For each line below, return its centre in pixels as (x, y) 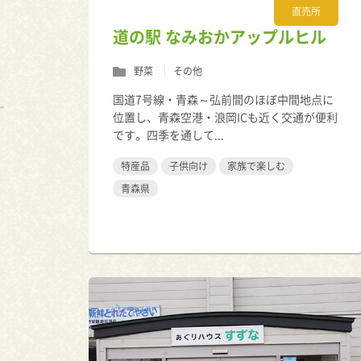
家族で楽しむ (256, 166)
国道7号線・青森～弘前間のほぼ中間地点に (223, 99)
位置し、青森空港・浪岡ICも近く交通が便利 (225, 117)
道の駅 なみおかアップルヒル (220, 37)
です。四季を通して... (168, 135)
